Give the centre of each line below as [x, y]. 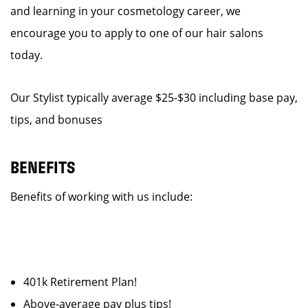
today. [26, 55]
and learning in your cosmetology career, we [125, 11]
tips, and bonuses [56, 120]
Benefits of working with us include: [101, 197]
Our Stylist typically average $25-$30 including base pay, [154, 98]
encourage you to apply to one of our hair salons [137, 33]
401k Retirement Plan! [86, 282]
